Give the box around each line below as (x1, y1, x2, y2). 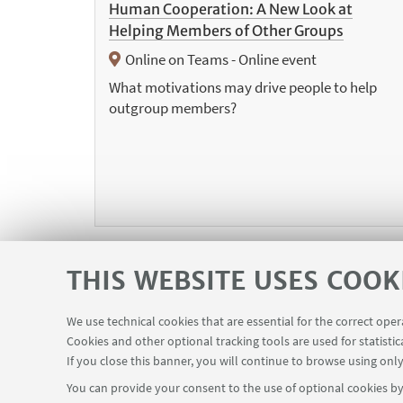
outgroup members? (108, 98, 237, 119)
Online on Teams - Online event (124, 49, 317, 70)
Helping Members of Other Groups (108, 22, 344, 40)
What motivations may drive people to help (108, 77, 377, 98)
